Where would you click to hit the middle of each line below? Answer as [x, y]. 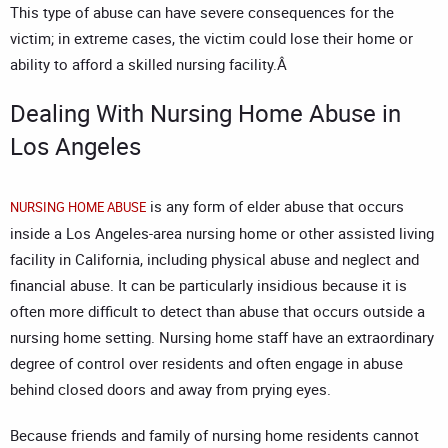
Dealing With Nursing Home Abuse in [205, 113]
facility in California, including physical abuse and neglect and [214, 259]
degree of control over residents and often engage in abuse [206, 363]
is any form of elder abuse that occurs [275, 206]
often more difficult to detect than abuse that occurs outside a [217, 311]
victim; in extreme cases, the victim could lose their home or [211, 38]
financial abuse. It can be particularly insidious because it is [208, 285]
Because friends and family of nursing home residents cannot [214, 435]
